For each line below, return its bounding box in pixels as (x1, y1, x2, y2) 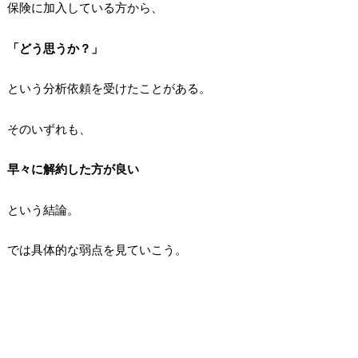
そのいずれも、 (6, 121, 91, 136)
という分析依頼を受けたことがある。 (6, 81, 211, 96)
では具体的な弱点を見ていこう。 (6, 242, 187, 257)
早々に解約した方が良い (6, 161, 139, 177)
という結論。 (6, 201, 79, 217)
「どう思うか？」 (6, 40, 103, 55)
